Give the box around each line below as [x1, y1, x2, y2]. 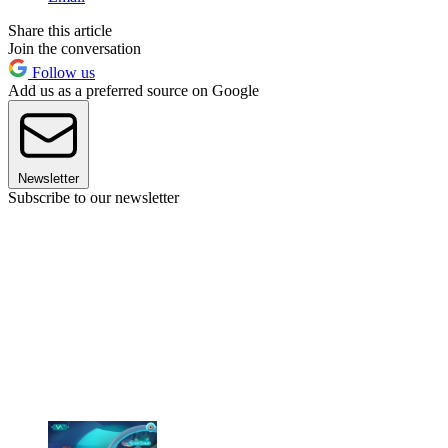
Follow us [28, 63, 95, 81]
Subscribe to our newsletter [8, 188, 179, 206]
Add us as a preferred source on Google [8, 81, 259, 99]
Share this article [8, 21, 112, 39]
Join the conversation [8, 39, 141, 57]
